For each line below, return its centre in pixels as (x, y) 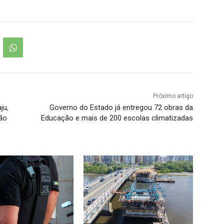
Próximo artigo (173, 96)
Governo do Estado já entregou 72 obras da (121, 108)
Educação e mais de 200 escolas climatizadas (117, 118)
